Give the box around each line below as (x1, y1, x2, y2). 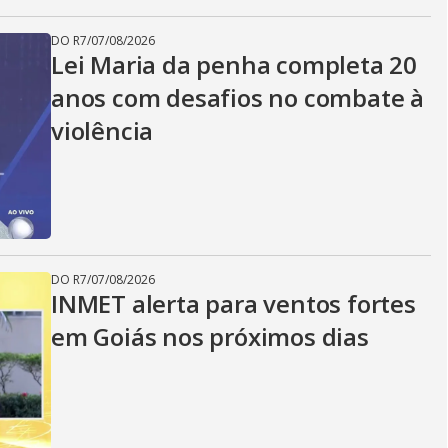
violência (51, 114, 154, 147)
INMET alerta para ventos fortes (51, 287, 416, 320)
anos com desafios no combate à (51, 81, 424, 114)
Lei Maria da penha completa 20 (51, 48, 417, 81)
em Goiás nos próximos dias (51, 320, 369, 353)
